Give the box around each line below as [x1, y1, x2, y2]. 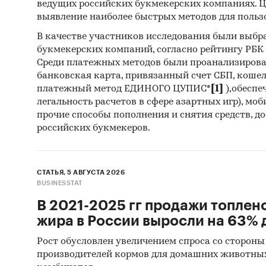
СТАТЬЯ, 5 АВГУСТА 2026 [37, 169, 125, 176]
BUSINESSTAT [37, 179, 83, 186]
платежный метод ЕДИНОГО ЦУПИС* [37, 84, 211, 94]
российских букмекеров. [37, 123, 150, 133]
